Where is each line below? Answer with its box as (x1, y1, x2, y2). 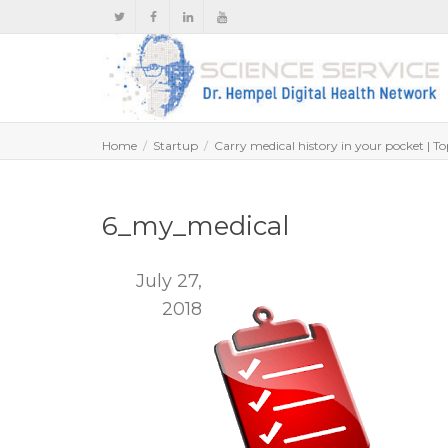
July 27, (136, 270, 202, 292)
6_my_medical (102, 210, 289, 242)
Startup (153, 138, 198, 153)
